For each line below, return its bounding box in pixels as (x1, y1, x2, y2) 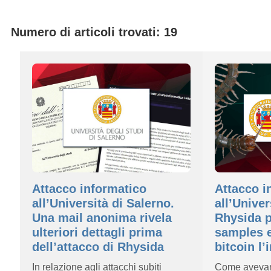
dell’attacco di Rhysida (32, 240, 164, 253)
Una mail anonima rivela (32, 211, 172, 224)
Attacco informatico (32, 182, 146, 195)
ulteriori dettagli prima (32, 226, 162, 239)
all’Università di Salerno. (32, 197, 174, 210)
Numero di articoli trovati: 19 (11, 25, 177, 39)
